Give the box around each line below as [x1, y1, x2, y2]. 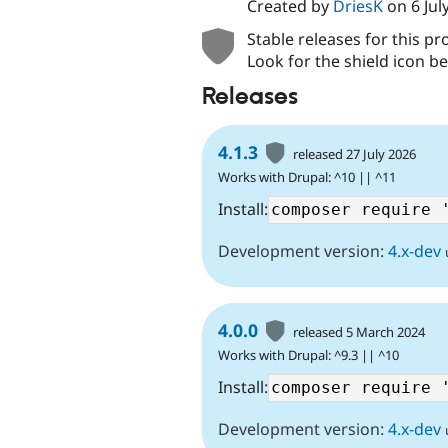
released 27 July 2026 [293, 144, 417, 163]
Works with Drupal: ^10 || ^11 [218, 167, 396, 186]
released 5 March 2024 [293, 322, 426, 341]
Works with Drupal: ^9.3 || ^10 [218, 345, 399, 364]
